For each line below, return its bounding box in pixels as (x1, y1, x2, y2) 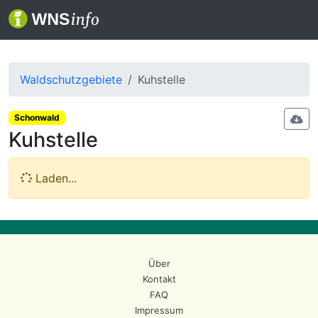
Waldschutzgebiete (20, 72, 122, 87)
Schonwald (13, 112, 60, 123)
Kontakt (142, 273, 176, 285)
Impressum (135, 305, 183, 317)
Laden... (32, 171, 77, 186)
